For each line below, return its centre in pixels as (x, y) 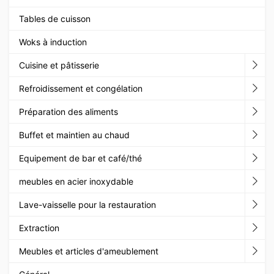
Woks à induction (53, 42)
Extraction (39, 228)
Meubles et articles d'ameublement (89, 251)
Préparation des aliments (68, 111)
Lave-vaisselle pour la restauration (87, 204)
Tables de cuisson (55, 18)
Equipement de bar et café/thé (80, 158)
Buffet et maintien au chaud (74, 135)
